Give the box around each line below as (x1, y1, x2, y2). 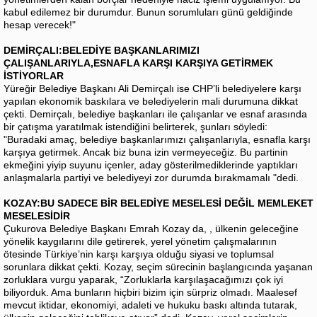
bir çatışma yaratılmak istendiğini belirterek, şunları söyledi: (4, 121, 267, 133)
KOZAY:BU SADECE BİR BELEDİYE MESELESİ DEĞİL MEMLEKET (4, 197, 313, 209)
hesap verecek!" (4, 19, 76, 31)
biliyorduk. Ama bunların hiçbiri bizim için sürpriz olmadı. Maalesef (4, 287, 297, 299)
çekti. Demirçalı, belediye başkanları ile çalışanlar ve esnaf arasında (4, 108, 307, 120)
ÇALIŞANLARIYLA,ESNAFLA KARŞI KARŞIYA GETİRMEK (4, 57, 273, 69)
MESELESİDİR (4, 210, 70, 222)
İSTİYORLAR (4, 70, 64, 82)
